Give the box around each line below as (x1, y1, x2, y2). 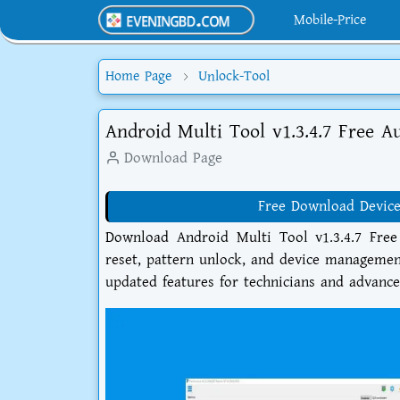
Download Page (124, 147, 222, 169)
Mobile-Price (294, 9, 367, 30)
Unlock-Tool (198, 66, 270, 87)
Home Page (105, 66, 171, 87)
